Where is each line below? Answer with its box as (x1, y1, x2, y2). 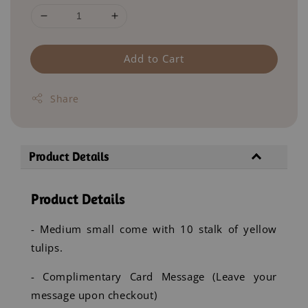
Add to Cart (124, 51, 184, 65)
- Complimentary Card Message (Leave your (31, 269, 277, 283)
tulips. (31, 240, 63, 254)
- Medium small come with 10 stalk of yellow (31, 221, 277, 236)
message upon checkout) (31, 287, 157, 302)
